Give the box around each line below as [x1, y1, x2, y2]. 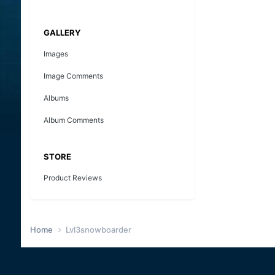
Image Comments [43, 71, 103, 80]
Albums [43, 93, 69, 103]
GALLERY [43, 27, 80, 37]
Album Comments [43, 115, 104, 125]
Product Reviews [43, 172, 102, 182]
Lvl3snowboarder [65, 225, 131, 235]
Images [43, 48, 68, 58]
